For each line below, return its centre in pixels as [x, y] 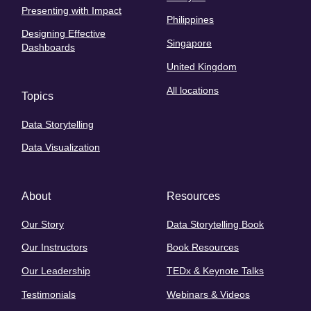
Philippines [190, 20]
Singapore [189, 43]
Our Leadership [56, 271]
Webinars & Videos [208, 294]
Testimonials [49, 294]
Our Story [43, 224]
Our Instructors [54, 247]
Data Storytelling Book [215, 224]
